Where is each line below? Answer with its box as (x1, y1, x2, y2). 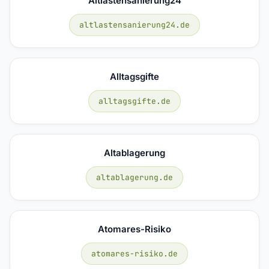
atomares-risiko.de (91, 248, 178, 259)
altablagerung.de (96, 172, 173, 183)
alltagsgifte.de (98, 95, 171, 106)
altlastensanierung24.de (79, 19, 190, 30)
